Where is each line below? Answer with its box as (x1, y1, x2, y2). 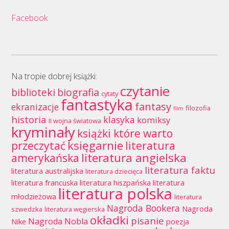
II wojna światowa (48, 116, 101, 126)
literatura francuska (11, 177, 78, 188)
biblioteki (11, 85, 55, 100)
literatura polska (58, 184, 172, 204)
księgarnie (67, 138, 123, 154)
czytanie (120, 82, 170, 101)
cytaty (101, 89, 118, 99)
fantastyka (60, 95, 133, 115)
